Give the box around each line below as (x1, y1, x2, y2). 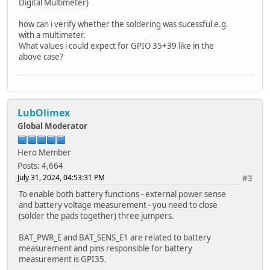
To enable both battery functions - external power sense (19, 188, 226, 199)
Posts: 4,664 (17, 160, 63, 171)
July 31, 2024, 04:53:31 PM (17, 172, 105, 183)
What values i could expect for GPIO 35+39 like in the (19, 40, 214, 51)
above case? (19, 51, 63, 62)
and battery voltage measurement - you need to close (19, 199, 218, 210)
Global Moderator (17, 120, 87, 131)
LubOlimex (17, 105, 70, 119)
